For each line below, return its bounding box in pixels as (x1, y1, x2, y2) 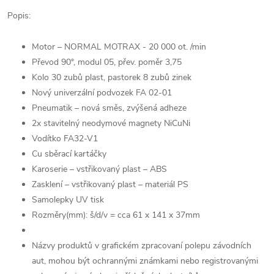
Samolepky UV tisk (32, 194, 104, 206)
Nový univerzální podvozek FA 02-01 (32, 87, 172, 98)
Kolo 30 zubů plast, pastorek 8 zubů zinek (32, 72, 191, 83)
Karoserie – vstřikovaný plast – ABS (32, 163, 167, 175)
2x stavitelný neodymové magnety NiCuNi (32, 117, 190, 129)
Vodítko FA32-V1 (32, 133, 98, 144)
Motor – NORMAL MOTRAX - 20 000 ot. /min (32, 41, 206, 53)
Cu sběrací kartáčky (32, 148, 106, 160)
